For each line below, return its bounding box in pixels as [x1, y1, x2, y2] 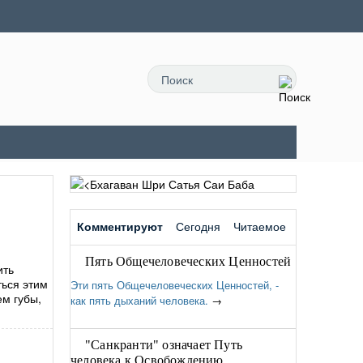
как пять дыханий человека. [70, 293, 208, 308]
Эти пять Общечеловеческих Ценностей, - [70, 277, 279, 293]
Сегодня [176, 218, 220, 234]
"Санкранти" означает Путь [85, 338, 242, 352]
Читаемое [233, 218, 286, 234]
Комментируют [77, 218, 163, 234]
